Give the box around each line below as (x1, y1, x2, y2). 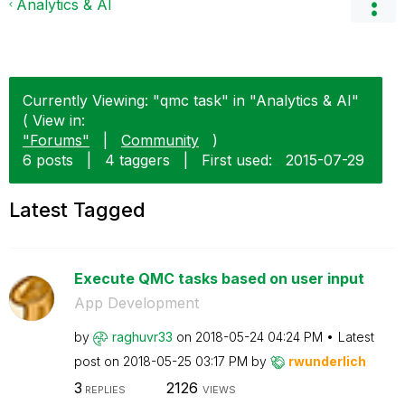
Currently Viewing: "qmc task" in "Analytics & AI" (23, 91, 359, 109)
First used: (202, 151, 272, 169)
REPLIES (81, 382, 126, 396)
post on (73, 353, 123, 369)
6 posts (23, 151, 73, 169)
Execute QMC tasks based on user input (73, 269, 364, 287)
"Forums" (23, 131, 89, 149)
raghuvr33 (111, 329, 173, 344)
